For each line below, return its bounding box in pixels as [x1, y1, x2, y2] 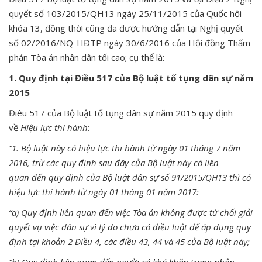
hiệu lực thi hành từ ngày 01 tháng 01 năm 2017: [9, 185, 199, 198]
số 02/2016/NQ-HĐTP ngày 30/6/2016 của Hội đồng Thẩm [9, 36, 250, 49]
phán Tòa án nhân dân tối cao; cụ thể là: [9, 51, 164, 63]
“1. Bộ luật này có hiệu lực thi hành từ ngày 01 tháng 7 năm [9, 142, 240, 154]
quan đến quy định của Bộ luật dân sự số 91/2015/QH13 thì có [9, 171, 251, 183]
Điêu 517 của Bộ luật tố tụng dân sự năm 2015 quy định [9, 106, 233, 119]
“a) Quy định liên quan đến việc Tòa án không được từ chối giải [9, 206, 253, 218]
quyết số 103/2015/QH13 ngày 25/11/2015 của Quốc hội [9, 7, 242, 19]
